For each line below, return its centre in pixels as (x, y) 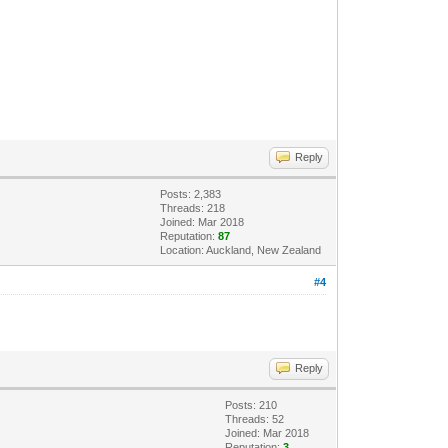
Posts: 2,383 (191, 193)
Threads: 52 (255, 418)
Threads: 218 (193, 207)
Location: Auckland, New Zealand (241, 249)
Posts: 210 (251, 404)
